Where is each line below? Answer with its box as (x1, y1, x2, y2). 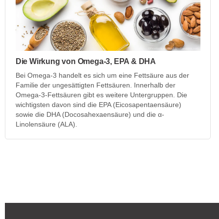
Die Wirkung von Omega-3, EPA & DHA (15, 57, 156, 66)
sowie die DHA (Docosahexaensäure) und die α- (15, 110, 164, 119)
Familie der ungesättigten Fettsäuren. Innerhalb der (15, 81, 175, 89)
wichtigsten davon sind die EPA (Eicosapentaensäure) (15, 101, 181, 109)
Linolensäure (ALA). (15, 120, 77, 129)
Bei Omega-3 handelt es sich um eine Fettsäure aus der (15, 71, 189, 80)
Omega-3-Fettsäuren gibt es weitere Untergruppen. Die (15, 91, 187, 99)
